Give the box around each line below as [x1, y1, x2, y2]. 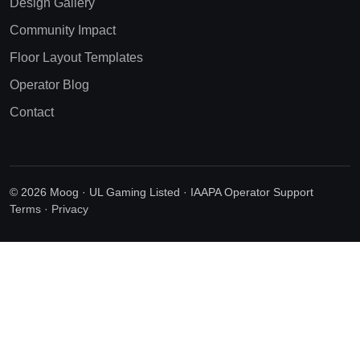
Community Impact [10, 23, 116, 38]
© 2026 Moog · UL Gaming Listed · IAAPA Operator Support [10, 186, 313, 199]
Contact [10, 105, 54, 120]
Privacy [51, 202, 88, 216]
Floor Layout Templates [10, 51, 143, 65]
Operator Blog [10, 78, 89, 92]
